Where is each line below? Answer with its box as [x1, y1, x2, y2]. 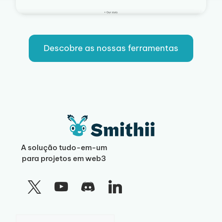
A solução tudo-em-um [21, 143, 107, 153]
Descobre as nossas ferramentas [44, 43, 178, 54]
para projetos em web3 [22, 154, 106, 164]
